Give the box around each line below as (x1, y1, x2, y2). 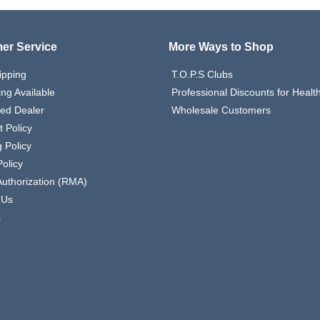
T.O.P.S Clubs (171, 69, 233, 80)
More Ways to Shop (169, 41, 274, 53)
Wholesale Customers (171, 104, 271, 116)
